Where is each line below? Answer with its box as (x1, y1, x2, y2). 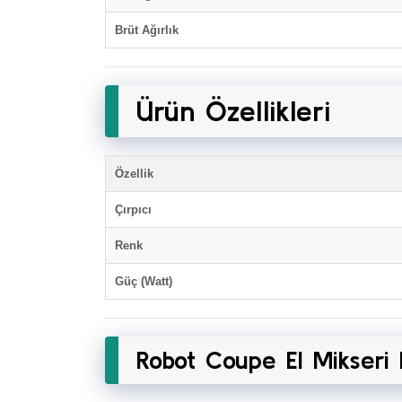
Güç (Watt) (115, 275, 172, 288)
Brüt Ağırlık (115, 23, 179, 37)
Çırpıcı (115, 203, 152, 216)
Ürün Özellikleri (136, 94, 330, 127)
